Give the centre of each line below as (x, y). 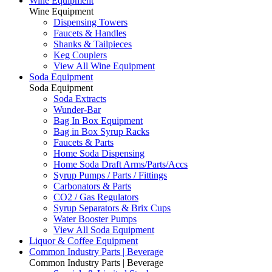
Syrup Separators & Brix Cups (112, 208)
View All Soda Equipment (104, 230)
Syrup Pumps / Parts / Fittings (110, 175)
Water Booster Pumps (95, 219)
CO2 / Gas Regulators (96, 197)
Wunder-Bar (77, 110)
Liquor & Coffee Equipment (83, 241)
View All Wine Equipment (104, 66)
